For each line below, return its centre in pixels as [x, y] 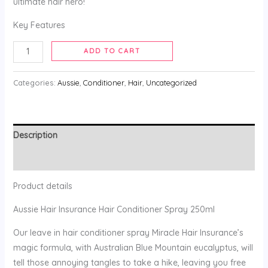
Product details [42, 186]
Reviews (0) [36, 158]
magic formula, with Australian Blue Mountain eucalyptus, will [133, 247]
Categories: [35, 82]
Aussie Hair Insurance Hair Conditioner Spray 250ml [114, 209]
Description [35, 135]
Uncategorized [171, 82]
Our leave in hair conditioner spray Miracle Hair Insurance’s [128, 232]
